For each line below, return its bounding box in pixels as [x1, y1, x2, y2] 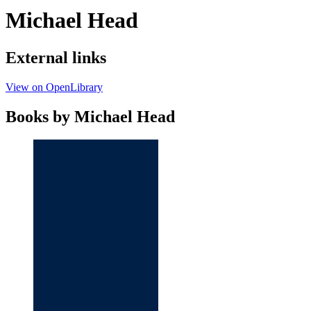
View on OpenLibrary [6, 81, 103, 93]
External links [6, 48, 106, 67]
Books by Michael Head [6, 107, 175, 126]
